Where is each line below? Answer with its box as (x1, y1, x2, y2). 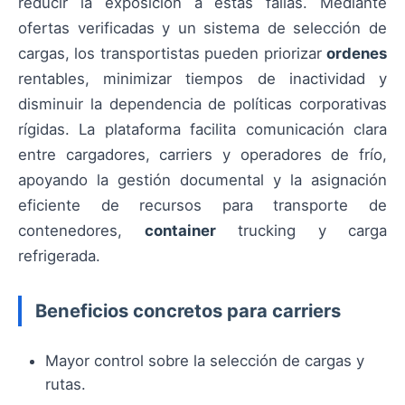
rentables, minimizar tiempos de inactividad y (18, 69, 387, 88)
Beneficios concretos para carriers (35, 298, 341, 322)
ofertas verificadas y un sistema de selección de (18, 18, 387, 37)
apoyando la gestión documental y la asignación (18, 170, 387, 189)
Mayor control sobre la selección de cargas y (45, 351, 364, 370)
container (144, 221, 216, 240)
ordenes (326, 43, 387, 62)
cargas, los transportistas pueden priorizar (18, 43, 326, 62)
